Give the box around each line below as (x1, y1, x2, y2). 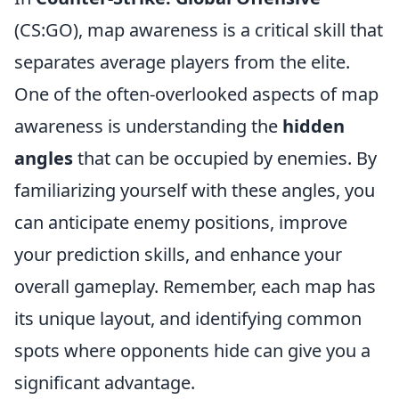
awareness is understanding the (14, 114, 282, 138)
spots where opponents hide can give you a (14, 338, 370, 362)
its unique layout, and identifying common (14, 306, 362, 330)
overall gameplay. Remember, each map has (14, 274, 376, 298)
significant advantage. (14, 370, 195, 395)
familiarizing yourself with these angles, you (14, 178, 375, 202)
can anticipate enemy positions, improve (14, 210, 347, 234)
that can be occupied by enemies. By (73, 146, 377, 170)
